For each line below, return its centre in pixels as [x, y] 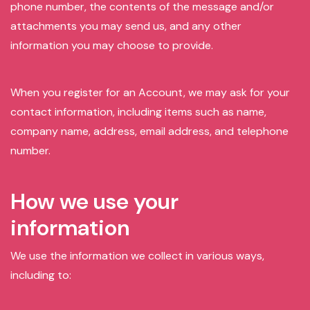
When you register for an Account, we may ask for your [150, 92]
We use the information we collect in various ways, [137, 256]
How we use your [94, 201]
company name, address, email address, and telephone [149, 131]
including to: [41, 275]
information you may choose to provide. [112, 45]
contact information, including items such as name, [138, 112]
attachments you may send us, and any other [126, 26]
